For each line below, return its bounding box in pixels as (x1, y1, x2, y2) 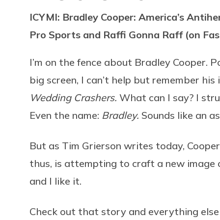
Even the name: (29, 109, 102, 121)
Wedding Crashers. (29, 91, 119, 104)
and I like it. (29, 174, 82, 187)
